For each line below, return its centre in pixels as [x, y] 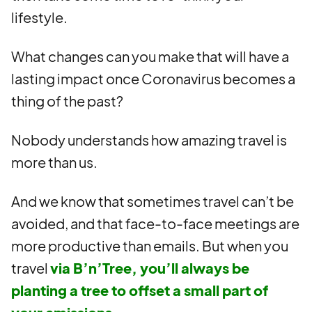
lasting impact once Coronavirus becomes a [153, 78]
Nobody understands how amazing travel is [149, 140]
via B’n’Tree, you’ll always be [150, 268]
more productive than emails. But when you [150, 245]
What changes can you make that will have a [150, 56]
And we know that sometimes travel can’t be [153, 201]
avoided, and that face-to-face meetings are [155, 223]
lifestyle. [39, 17]
